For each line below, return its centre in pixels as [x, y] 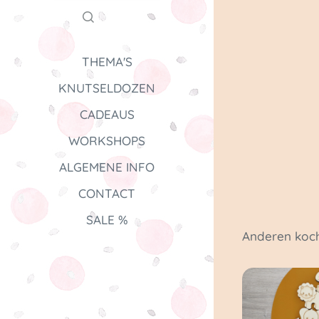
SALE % [107, 219]
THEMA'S [107, 61]
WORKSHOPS [107, 140]
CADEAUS [107, 114]
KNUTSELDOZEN [107, 88]
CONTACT [107, 193]
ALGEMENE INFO [107, 167]
